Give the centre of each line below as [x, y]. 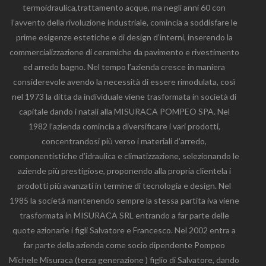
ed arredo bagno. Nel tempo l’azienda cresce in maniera [124, 67]
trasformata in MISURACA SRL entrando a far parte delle [124, 215]
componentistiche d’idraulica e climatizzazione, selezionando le [124, 156]
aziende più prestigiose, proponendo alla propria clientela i [124, 171]
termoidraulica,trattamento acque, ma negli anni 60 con [124, 7]
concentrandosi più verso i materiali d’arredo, [124, 141]
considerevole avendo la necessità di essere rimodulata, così [124, 82]
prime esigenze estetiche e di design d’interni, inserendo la [124, 37]
